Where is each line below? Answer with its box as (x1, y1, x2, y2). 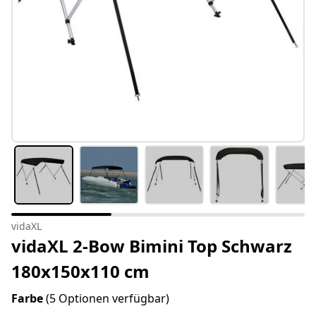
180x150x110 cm (11, 260, 150, 284)
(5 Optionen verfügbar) (46, 291, 169, 307)
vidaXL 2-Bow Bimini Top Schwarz (11, 234, 292, 258)
